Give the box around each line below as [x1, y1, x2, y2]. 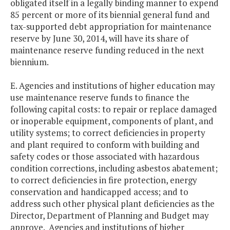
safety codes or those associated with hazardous [10, 150, 199, 163]
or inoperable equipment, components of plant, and [10, 115, 214, 127]
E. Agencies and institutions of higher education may [10, 80, 215, 92]
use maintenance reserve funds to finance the [10, 91, 189, 104]
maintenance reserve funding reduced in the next [10, 44, 204, 56]
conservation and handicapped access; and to [10, 186, 188, 198]
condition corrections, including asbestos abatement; [10, 162, 218, 175]
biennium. [10, 56, 49, 68]
